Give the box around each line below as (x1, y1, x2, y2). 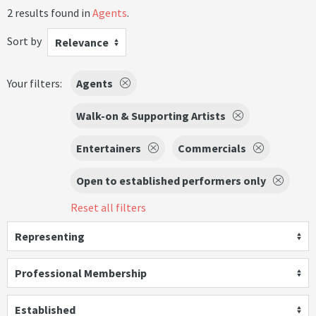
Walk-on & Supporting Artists (76, 109, 226, 123)
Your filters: (7, 76, 62, 90)
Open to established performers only (76, 174, 266, 188)
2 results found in (7, 6, 92, 20)
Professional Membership (15, 266, 147, 280)
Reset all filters (71, 200, 146, 214)
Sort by (7, 33, 42, 48)
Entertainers (76, 141, 141, 155)
